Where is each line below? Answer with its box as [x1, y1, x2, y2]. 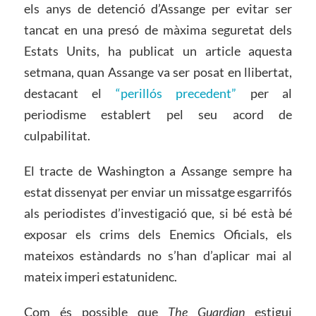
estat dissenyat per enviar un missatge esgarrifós [23, 184, 293, 200]
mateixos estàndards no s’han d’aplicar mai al [23, 248, 293, 264]
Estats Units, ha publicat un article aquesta [23, 43, 293, 59]
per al [236, 85, 293, 102]
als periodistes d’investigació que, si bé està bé [23, 205, 293, 221]
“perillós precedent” [115, 85, 237, 102]
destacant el [23, 85, 116, 102]
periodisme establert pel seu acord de [23, 107, 293, 123]
